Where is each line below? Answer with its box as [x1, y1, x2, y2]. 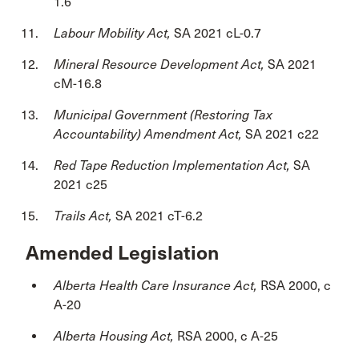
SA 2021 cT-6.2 [115, 208, 203, 224]
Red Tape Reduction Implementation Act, [54, 158, 293, 173]
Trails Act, [54, 208, 115, 224]
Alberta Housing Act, [54, 328, 177, 344]
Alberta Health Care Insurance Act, [54, 277, 257, 293]
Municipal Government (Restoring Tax [54, 107, 272, 123]
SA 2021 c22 [245, 127, 319, 142]
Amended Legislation [26, 240, 219, 265]
